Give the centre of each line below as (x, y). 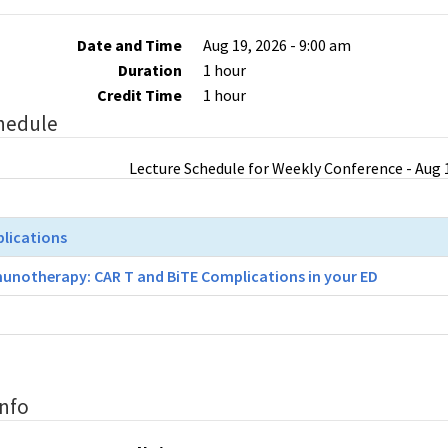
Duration (149, 70)
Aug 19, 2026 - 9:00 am (277, 45)
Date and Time (129, 45)
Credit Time (139, 95)
